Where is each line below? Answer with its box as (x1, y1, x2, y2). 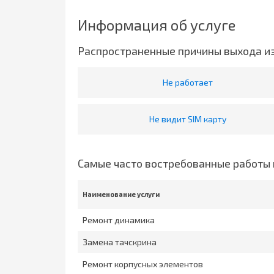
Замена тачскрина (83, 237, 157, 248)
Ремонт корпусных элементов (83, 259, 203, 270)
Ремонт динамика (83, 215, 155, 226)
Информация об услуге (78, 16, 235, 34)
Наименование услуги (83, 190, 160, 199)
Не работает (162, 77, 213, 88)
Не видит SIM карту (149, 114, 226, 125)
